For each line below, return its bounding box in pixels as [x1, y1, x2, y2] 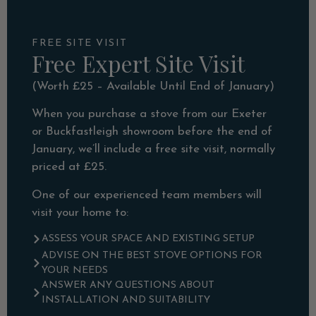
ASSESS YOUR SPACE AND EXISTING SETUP [42, 233, 255, 245]
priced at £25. [32, 161, 107, 174]
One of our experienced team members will [32, 188, 262, 201]
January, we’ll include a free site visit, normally [32, 143, 275, 156]
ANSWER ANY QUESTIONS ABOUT [42, 279, 214, 291]
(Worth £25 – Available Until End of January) [32, 80, 274, 92]
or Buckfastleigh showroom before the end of [32, 126, 272, 138]
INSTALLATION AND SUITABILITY [42, 294, 210, 305]
